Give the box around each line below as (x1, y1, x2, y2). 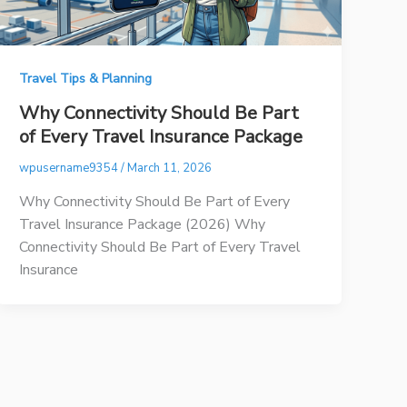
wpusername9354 (19, 159, 122, 176)
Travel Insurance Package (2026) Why (19, 213, 266, 234)
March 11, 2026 (127, 159, 213, 176)
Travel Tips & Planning (19, 70, 153, 88)
